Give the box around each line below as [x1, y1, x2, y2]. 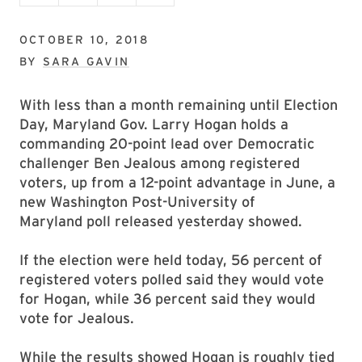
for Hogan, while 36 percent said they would [19, 290, 315, 307]
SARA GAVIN [42, 55, 130, 68]
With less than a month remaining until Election [19, 96, 338, 113]
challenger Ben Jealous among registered [19, 154, 300, 171]
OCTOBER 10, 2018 [19, 33, 149, 46]
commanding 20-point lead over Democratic [19, 135, 314, 152]
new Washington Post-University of [19, 193, 255, 210]
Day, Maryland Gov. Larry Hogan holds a [19, 116, 288, 133]
